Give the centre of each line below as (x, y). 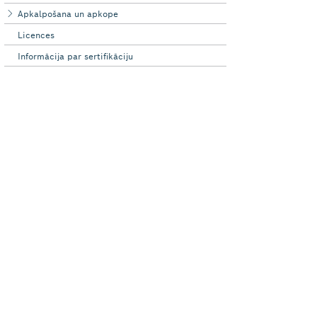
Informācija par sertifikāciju (76, 56)
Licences (36, 35)
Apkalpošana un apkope (68, 13)
